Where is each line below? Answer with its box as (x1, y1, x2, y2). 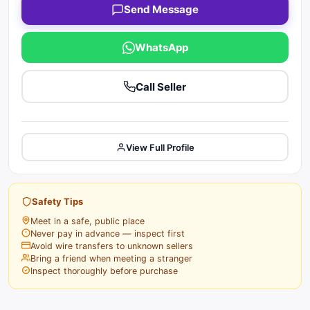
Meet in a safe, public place (30, 216, 145, 226)
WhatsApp (134, 41, 188, 54)
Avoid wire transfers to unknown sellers (30, 241, 193, 251)
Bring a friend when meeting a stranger (30, 253, 192, 264)
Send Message (124, 3, 199, 16)
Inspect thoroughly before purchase (30, 266, 178, 276)
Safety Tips (32, 196, 83, 207)
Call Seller (136, 80, 186, 93)
